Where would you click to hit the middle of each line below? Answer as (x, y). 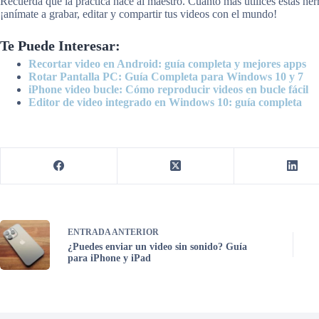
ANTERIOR (135, 232)
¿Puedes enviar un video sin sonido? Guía (157, 247)
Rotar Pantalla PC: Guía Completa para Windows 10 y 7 (166, 76)
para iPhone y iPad (109, 258)
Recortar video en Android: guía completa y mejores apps (167, 63)
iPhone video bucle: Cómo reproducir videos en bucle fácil (168, 89)
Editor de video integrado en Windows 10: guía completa (165, 102)
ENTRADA (89, 232)
